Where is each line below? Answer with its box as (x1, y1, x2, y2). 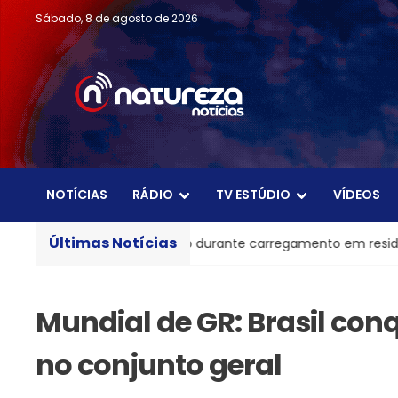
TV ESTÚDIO (216, 186, 291, 204)
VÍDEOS (333, 186, 380, 204)
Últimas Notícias (49, 233, 177, 254)
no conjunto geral (36, 345, 282, 386)
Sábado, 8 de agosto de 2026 (36, 11, 198, 26)
